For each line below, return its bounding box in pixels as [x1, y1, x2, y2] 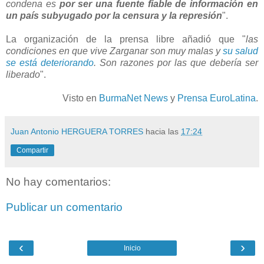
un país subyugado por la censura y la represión [6, 10, 222, 21]
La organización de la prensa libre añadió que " [6, 34, 246, 44]
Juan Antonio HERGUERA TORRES [11, 126, 143, 136]
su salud [223, 45, 258, 56]
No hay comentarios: [6, 175, 111, 188]
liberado [6, 69, 40, 80]
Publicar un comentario [6, 201, 123, 214]
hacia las [146, 126, 181, 136]
